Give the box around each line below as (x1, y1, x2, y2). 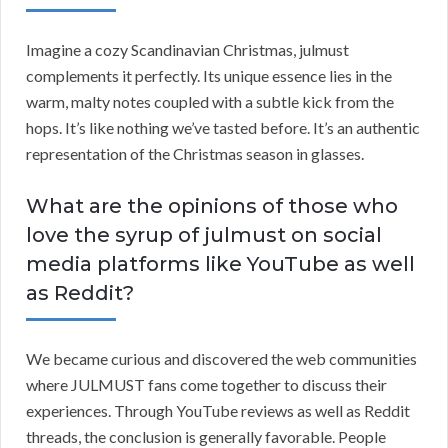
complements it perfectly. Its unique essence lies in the (26, 66, 392, 86)
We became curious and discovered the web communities (26, 349, 417, 369)
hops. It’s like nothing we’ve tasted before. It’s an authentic (26, 118, 420, 138)
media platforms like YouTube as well (26, 252, 415, 277)
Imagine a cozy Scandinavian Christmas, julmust (26, 40, 349, 60)
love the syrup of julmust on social (26, 223, 382, 248)
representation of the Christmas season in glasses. (26, 144, 364, 164)
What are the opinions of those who (26, 194, 398, 219)
